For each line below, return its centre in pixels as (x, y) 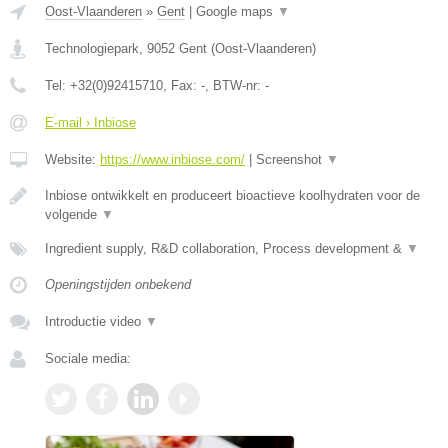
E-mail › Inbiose (90, 122)
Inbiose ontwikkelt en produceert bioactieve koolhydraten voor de (232, 195)
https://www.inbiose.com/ (172, 159)
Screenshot (291, 159)
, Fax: (182, 85)
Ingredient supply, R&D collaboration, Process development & (225, 248)
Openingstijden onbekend (118, 284)
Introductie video (95, 321)
